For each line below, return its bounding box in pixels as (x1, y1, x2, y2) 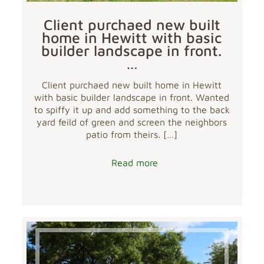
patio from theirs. (86, 128, 161, 140)
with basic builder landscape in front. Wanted (34, 91, 230, 103)
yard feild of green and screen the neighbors (37, 116, 227, 127)
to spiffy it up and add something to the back (34, 104, 230, 115)
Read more (111, 157, 159, 168)
